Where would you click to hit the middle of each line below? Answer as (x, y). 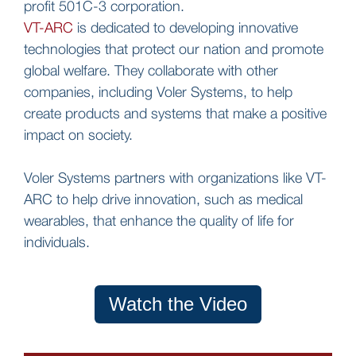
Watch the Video (178, 304)
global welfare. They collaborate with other (151, 71)
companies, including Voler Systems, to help (158, 92)
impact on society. (78, 135)
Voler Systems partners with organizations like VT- (175, 178)
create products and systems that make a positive (175, 114)
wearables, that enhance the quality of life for (159, 221)
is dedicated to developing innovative (186, 28)
